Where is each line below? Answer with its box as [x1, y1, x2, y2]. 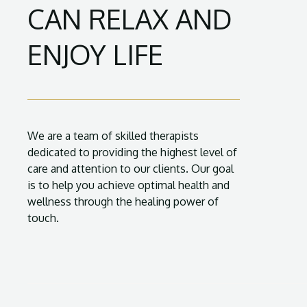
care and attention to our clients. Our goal [27, 162, 234, 175]
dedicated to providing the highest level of [27, 145, 237, 159]
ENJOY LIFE [27, 37, 163, 71]
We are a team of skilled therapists [27, 129, 199, 143]
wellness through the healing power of [27, 195, 219, 208]
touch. [27, 211, 59, 225]
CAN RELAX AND [27, 1, 232, 36]
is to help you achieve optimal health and [27, 178, 230, 192]
